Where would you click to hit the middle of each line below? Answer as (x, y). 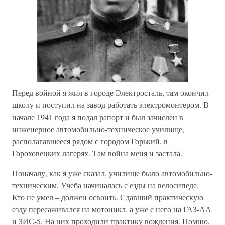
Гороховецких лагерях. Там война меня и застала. (97, 153)
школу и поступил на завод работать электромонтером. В (110, 105)
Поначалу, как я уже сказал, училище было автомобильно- (112, 173)
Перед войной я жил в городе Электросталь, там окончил (110, 93)
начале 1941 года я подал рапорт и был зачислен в (98, 117)
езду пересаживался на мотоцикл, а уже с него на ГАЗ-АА (112, 209)
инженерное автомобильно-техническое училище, (98, 129)
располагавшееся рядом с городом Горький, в (90, 141)
